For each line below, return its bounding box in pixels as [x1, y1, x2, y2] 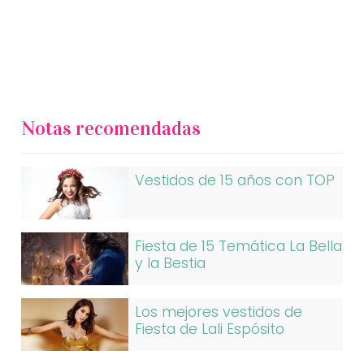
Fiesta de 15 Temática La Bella [135, 236, 343, 257]
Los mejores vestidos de [135, 302, 303, 323]
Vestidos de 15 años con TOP [135, 171, 336, 191]
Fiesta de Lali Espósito [135, 319, 285, 340]
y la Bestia [135, 253, 206, 274]
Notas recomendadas [21, 116, 201, 141]
